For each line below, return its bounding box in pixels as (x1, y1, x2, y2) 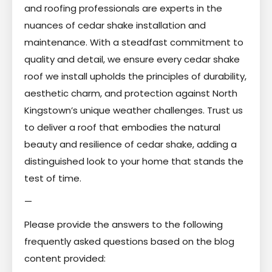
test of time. (24, 172, 81, 185)
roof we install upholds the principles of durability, (24, 70, 246, 83)
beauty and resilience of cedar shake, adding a (24, 138, 237, 151)
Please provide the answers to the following (24, 218, 223, 231)
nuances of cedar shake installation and (24, 19, 206, 32)
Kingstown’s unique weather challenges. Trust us (24, 104, 243, 117)
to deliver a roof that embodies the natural (24, 121, 220, 134)
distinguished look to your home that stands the (24, 155, 243, 168)
